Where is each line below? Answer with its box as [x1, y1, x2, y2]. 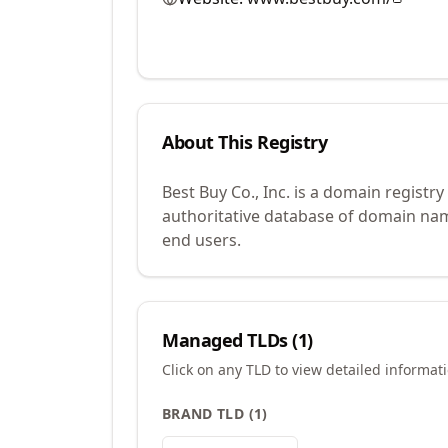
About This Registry [162, 130, 328, 154]
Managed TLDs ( [162, 328, 298, 352]
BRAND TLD [162, 404, 245, 423]
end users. [162, 229, 241, 251]
